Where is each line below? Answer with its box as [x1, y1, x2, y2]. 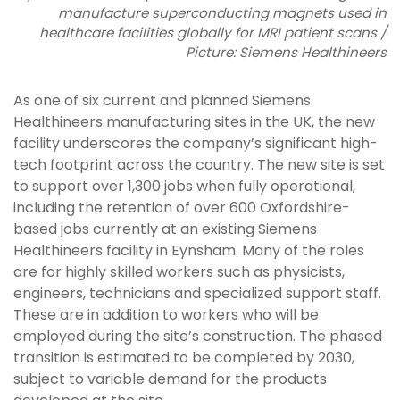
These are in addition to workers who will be [13, 304, 319, 325]
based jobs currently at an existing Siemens [13, 218, 317, 239]
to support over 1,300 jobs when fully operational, [13, 175, 355, 196]
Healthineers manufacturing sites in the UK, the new [13, 111, 375, 132]
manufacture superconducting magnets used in [58, 3, 387, 22]
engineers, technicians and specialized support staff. [13, 282, 381, 304]
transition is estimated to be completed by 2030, [13, 346, 354, 368]
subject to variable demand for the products [13, 368, 327, 389]
